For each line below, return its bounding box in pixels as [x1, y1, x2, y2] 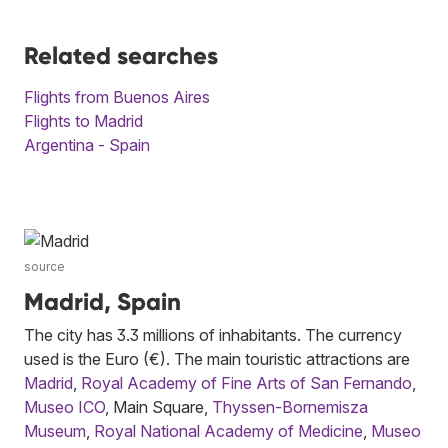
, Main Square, [105, 396, 212, 417]
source [24, 258, 65, 274]
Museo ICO [24, 396, 105, 417]
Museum [24, 420, 86, 441]
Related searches [24, 40, 218, 70]
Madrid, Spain [24, 286, 181, 316]
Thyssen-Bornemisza [212, 396, 368, 417]
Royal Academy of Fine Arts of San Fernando [81, 372, 412, 393]
